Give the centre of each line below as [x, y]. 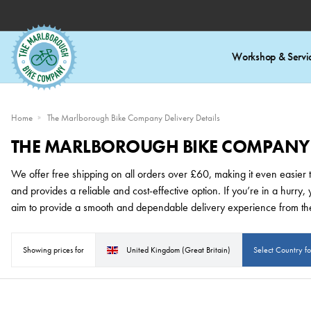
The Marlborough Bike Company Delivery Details [134, 118]
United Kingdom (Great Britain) [178, 250]
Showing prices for [53, 250]
